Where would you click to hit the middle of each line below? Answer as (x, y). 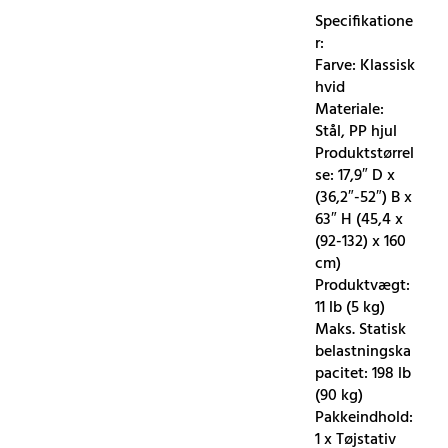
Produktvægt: (363, 285)
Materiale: (350, 109)
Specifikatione (364, 21)
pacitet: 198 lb (363, 373)
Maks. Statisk (361, 329)
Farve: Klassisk (365, 65)
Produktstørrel (365, 153)
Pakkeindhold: (364, 417)
